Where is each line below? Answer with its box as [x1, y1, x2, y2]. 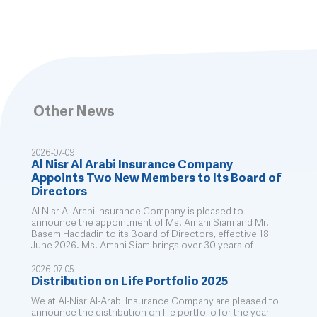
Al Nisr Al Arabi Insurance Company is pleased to [31, 206, 244, 217]
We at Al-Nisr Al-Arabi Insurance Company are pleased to [31, 296, 279, 306]
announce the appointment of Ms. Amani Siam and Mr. [31, 217, 270, 228]
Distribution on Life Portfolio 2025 [31, 275, 229, 288]
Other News [33, 104, 115, 120]
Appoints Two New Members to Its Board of [31, 172, 282, 185]
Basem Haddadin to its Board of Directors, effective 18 [31, 229, 270, 239]
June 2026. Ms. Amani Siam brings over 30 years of [31, 240, 254, 250]
